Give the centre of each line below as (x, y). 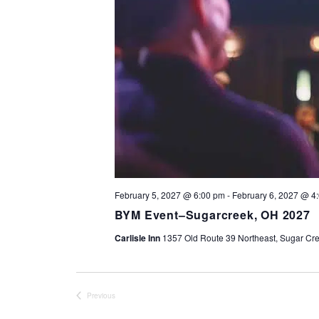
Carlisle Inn (138, 238)
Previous (101, 295)
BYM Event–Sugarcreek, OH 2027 (212, 215)
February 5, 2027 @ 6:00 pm (169, 195)
